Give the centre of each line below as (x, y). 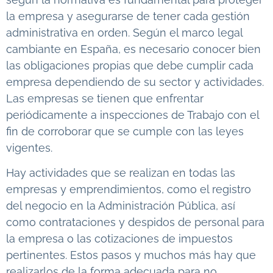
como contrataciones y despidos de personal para (135, 222)
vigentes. (29, 147)
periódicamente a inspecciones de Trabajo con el (133, 115)
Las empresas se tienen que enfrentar (105, 98)
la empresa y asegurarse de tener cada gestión (128, 16)
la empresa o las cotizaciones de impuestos (119, 239)
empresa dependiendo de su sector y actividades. (135, 82)
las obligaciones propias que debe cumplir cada (130, 65)
